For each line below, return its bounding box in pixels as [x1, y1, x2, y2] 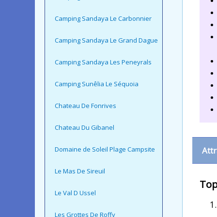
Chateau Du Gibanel [55, 123, 114, 132]
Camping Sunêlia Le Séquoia [55, 79, 139, 88]
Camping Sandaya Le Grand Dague [55, 35, 158, 45]
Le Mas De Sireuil [55, 166, 105, 175]
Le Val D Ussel [55, 188, 96, 197]
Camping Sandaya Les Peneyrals [55, 57, 152, 66]
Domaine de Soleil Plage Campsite [55, 144, 155, 154]
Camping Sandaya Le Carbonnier [55, 14, 152, 23]
